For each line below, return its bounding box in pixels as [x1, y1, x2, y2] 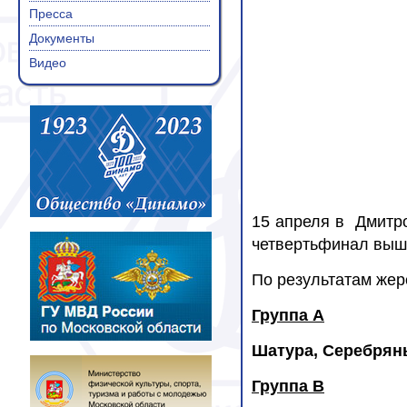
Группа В [252, 377, 324, 396]
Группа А [252, 306, 324, 325]
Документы [29, 31, 94, 45]
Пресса [29, 6, 73, 21]
